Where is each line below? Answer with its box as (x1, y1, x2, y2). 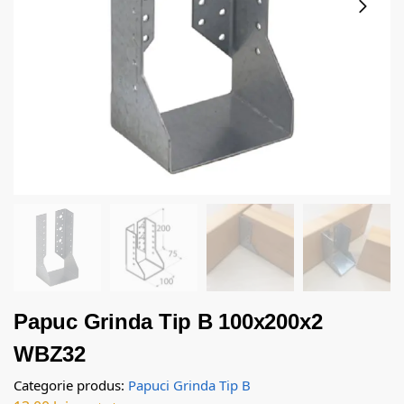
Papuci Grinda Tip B (128, 376, 251, 394)
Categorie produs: (14, 376, 128, 394)
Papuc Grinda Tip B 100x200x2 (14, 309, 323, 334)
